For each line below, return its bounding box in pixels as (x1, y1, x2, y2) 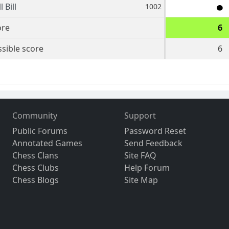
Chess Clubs (12, 162, 59, 174)
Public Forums (12, 125, 68, 137)
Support (124, 110, 156, 122)
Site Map (124, 174, 158, 186)
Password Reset (124, 125, 186, 137)
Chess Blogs (12, 174, 59, 186)
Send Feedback (124, 138, 182, 149)
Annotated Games (12, 138, 83, 149)
